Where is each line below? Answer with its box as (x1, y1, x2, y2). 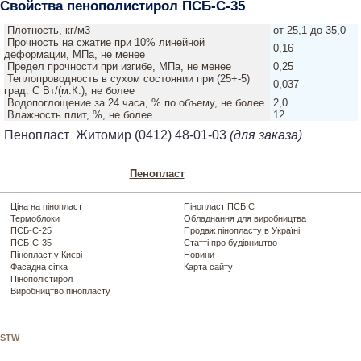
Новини (184, 249, 215, 259)
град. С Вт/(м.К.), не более (3, 84, 135, 97)
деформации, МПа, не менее (3, 48, 145, 60)
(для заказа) (230, 127, 302, 142)
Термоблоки (10, 213, 60, 223)
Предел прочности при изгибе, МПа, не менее (6, 60, 231, 73)
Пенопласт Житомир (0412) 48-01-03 (4, 127, 230, 142)
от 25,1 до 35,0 (272, 23, 346, 36)
